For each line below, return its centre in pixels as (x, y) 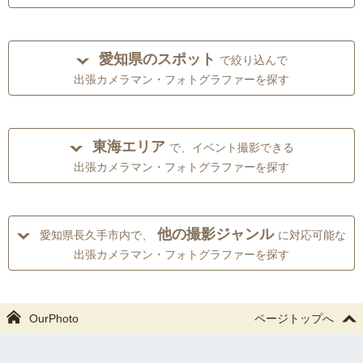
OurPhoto (54, 319)
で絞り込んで (253, 60)
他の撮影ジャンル (216, 235)
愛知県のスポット (157, 60)
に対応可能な (312, 235)
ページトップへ (294, 319)
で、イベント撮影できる (231, 148)
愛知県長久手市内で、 (96, 235)
